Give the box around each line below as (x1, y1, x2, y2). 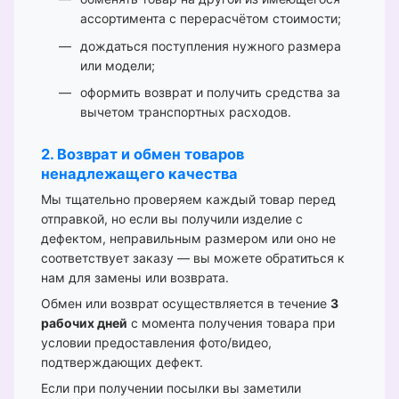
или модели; (80, 57, 155, 73)
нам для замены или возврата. (41, 270, 229, 286)
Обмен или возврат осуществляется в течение (41, 296, 330, 312)
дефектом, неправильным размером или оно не (41, 231, 336, 247)
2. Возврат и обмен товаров (41, 145, 244, 164)
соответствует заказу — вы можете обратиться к (41, 250, 345, 266)
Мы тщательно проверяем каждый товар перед (41, 191, 336, 208)
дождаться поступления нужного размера (80, 37, 341, 53)
